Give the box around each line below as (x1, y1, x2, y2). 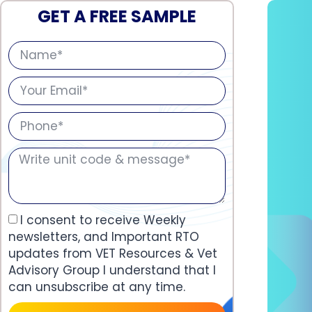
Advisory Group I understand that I (8, 262, 216, 279)
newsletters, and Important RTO (8, 228, 199, 246)
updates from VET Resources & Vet (8, 245, 217, 263)
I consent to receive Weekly (20, 212, 186, 229)
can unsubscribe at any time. (8, 279, 185, 296)
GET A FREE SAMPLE (38, 5, 196, 28)
